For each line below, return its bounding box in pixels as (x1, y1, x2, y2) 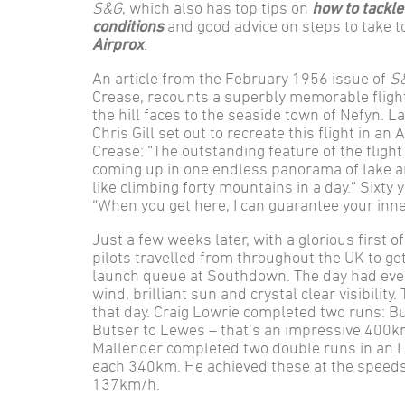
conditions (92, 16, 164, 34)
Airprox (92, 34, 144, 52)
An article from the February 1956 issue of (92, 69, 390, 87)
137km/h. (92, 374, 160, 392)
